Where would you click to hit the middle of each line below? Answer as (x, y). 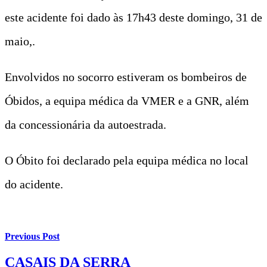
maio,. (20, 41)
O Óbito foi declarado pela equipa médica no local (127, 160)
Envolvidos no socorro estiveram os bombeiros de (126, 77)
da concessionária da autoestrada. (86, 124)
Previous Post (32, 237)
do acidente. (34, 184)
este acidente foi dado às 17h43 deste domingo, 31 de (133, 17)
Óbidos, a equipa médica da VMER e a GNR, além (127, 100)
